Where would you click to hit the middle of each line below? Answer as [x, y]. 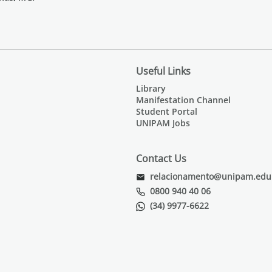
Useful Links [163, 71]
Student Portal [167, 111]
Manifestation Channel [183, 100]
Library [151, 88]
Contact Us [161, 158]
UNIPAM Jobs [163, 123]
